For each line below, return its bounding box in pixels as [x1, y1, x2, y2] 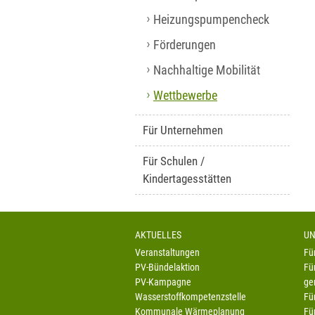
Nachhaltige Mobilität [153, 63, 260, 77]
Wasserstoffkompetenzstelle [135, 291, 246, 303]
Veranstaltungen [135, 247, 200, 259]
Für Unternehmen [143, 123, 223, 137]
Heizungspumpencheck [153, 13, 269, 27]
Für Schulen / [143, 154, 205, 168]
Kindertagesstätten [143, 172, 231, 186]
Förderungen [153, 38, 216, 52]
